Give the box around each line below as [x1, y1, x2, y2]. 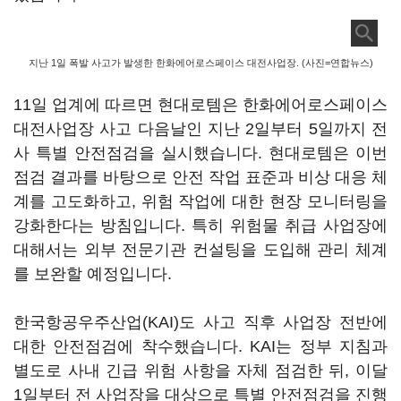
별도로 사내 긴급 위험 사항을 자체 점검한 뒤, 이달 [13, 362, 388, 380]
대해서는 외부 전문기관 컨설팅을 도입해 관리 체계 [13, 241, 388, 259]
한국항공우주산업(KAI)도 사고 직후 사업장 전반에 [13, 313, 388, 331]
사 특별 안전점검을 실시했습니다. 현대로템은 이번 [13, 144, 388, 162]
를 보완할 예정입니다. [13, 265, 172, 283]
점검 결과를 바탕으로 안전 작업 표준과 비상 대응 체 [13, 168, 388, 186]
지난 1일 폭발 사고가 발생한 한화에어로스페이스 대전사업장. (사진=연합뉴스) [28, 57, 373, 68]
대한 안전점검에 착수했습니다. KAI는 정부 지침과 [13, 337, 388, 355]
